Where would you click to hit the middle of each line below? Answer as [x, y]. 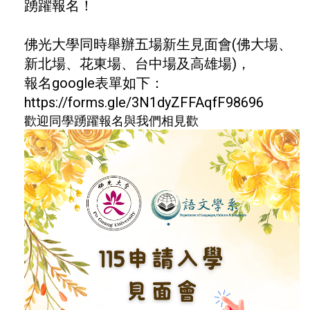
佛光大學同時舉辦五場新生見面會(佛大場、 [158, 45]
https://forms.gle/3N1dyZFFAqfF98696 [144, 103]
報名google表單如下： [96, 83]
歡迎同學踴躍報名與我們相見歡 [111, 121]
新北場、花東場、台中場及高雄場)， [137, 64]
